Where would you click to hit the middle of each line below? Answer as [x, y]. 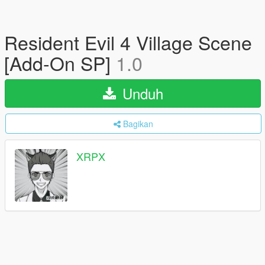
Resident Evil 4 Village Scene [128, 42]
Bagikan [138, 124]
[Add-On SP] [60, 63]
